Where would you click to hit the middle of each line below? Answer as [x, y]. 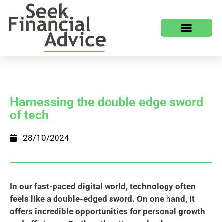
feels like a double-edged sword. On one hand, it [102, 198]
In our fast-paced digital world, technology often [103, 186]
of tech [29, 115]
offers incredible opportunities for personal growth [108, 211]
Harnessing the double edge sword [107, 102]
